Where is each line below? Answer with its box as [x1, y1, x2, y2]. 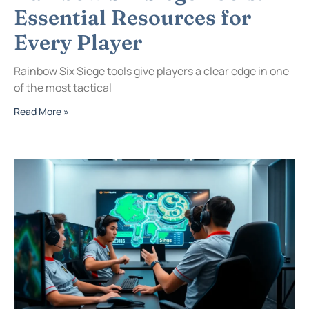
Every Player [14, 30, 142, 56]
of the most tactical [14, 80, 112, 96]
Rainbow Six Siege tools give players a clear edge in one [14, 63, 289, 79]
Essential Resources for [14, 5, 251, 31]
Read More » [14, 105, 69, 119]
